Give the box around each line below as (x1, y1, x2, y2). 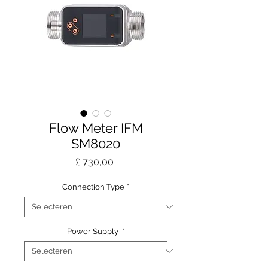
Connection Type (62, 182, 124, 191)
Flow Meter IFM (48, 120, 143, 136)
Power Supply (66, 226, 120, 236)
